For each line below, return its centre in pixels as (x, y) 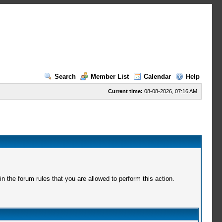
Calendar (157, 77)
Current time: (125, 91)
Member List (110, 77)
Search (65, 77)
